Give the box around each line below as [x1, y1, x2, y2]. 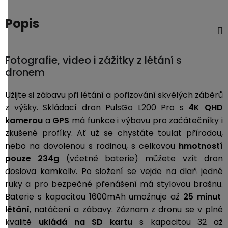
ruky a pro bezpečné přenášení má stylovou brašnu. [5, 178, 223, 190]
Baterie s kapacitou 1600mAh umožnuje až [5, 191, 184, 203]
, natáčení [30, 204, 71, 215]
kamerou [5, 115, 43, 126]
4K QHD [188, 102, 223, 113]
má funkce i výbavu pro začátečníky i [69, 115, 223, 126]
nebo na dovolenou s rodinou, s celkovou [5, 140, 179, 152]
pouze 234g [5, 153, 60, 164]
